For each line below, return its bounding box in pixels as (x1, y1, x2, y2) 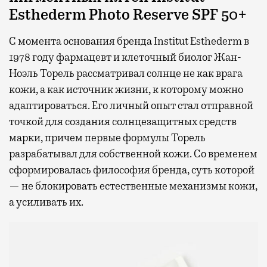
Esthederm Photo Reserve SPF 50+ (9, 5, 247, 25)
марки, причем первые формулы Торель (9, 131, 206, 145)
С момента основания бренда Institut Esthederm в (9, 35, 249, 48)
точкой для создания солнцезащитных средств (9, 115, 237, 129)
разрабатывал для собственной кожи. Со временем (9, 147, 257, 161)
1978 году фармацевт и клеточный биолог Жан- (9, 51, 241, 64)
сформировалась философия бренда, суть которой (9, 163, 254, 177)
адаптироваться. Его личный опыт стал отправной (9, 99, 253, 113)
